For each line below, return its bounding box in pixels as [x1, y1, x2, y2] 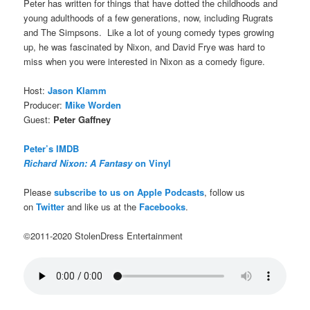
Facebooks [139, 200, 186, 214]
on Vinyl [132, 156, 172, 170]
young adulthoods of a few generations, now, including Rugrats [24, 10, 274, 24]
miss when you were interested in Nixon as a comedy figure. [24, 54, 266, 68]
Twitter [36, 200, 65, 214]
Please [24, 185, 55, 199]
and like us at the [64, 200, 140, 214]
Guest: [24, 112, 54, 126]
